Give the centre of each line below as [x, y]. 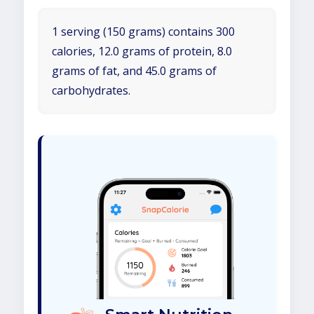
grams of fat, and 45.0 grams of [134, 71]
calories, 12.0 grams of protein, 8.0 [142, 51]
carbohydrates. [91, 90]
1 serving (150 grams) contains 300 [143, 32]
